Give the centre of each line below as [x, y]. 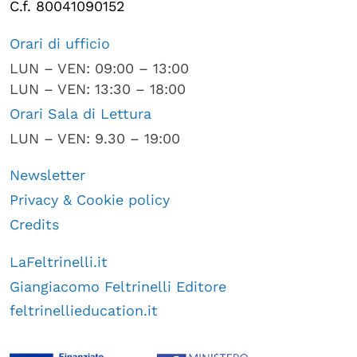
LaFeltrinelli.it [59, 261]
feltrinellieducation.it [84, 311]
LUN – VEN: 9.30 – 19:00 [95, 138]
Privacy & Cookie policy [90, 200]
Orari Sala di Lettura [80, 113]
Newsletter [47, 175]
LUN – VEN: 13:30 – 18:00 [98, 89]
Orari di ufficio [60, 44]
